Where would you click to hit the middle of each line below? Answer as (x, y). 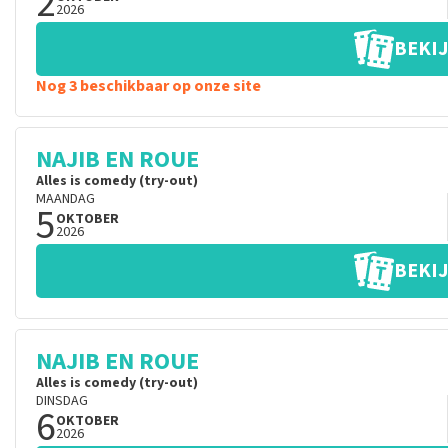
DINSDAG (62, 401)
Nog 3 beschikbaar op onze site (148, 86)
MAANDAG (65, 199)
